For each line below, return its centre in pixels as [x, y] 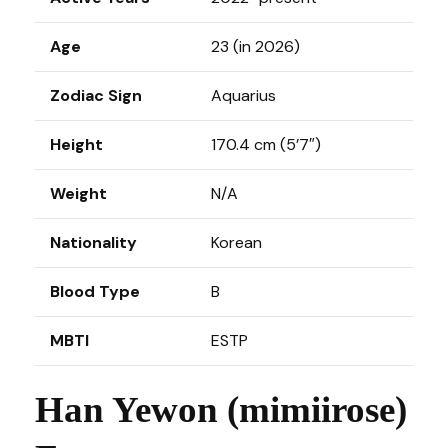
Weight [78, 193]
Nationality [93, 242]
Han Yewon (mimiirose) [221, 409]
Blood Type [95, 291]
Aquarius [243, 95]
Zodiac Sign [96, 95]
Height [76, 144]
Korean [236, 242]
